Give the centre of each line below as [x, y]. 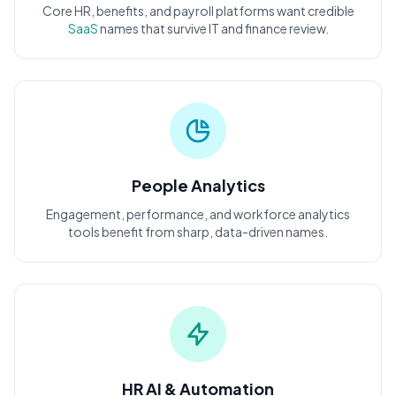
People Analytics [198, 185]
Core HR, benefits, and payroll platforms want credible [198, 11]
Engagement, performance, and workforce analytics [198, 214]
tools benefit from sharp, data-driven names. [198, 232]
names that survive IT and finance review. [213, 28]
